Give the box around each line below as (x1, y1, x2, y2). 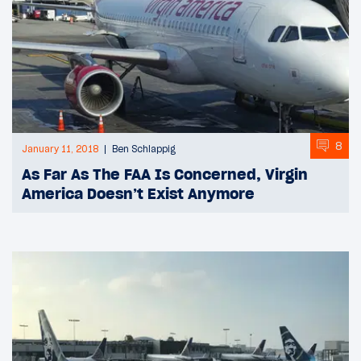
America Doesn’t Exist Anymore (22, 184, 255, 204)
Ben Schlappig (112, 143, 176, 156)
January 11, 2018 (22, 143, 98, 156)
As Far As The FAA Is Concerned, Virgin (22, 164, 308, 185)
